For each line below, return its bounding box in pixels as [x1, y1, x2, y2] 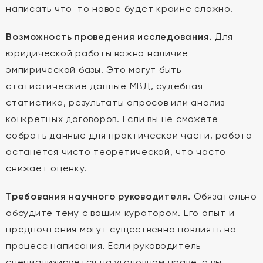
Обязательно [190, 191, 257, 202]
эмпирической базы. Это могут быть [6, 64, 181, 75]
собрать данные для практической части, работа [6, 130, 252, 141]
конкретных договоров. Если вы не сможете [6, 113, 218, 124]
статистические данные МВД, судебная [6, 80, 203, 92]
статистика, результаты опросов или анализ [6, 97, 225, 108]
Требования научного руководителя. [6, 191, 191, 202]
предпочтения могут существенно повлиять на [6, 224, 237, 235]
